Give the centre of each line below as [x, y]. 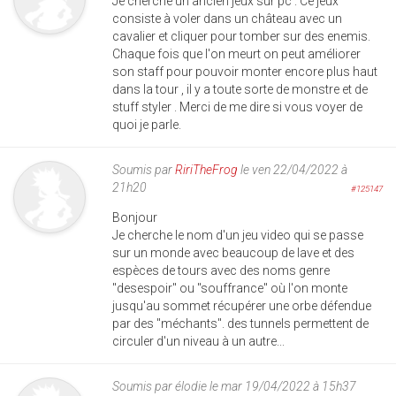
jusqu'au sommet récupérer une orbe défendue [242, 305]
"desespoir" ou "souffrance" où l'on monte [230, 288]
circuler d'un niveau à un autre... [198, 341]
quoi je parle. [147, 124]
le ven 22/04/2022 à [293, 169]
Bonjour [135, 217]
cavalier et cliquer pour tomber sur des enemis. [241, 36]
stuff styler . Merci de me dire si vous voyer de [237, 107]
